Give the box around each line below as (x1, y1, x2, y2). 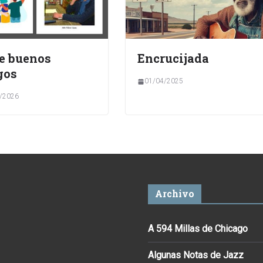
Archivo (155, 187, 194, 200)
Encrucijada (137, 50, 209, 66)
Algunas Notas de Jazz (148, 249, 244, 261)
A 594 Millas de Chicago (148, 222, 248, 234)
